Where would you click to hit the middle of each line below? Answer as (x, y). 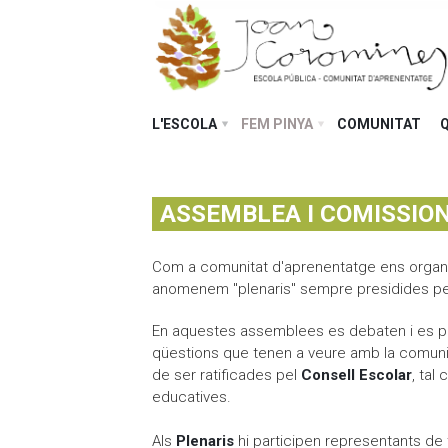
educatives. (191, 397)
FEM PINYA (277, 124)
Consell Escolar (356, 375)
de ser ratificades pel (226, 375)
